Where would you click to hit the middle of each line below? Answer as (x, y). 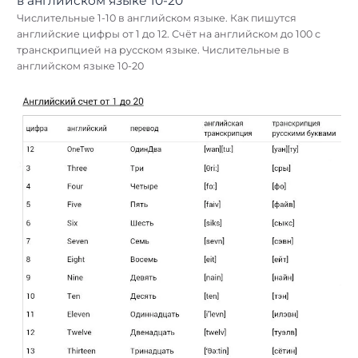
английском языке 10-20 (80, 66)
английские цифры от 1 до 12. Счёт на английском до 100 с (169, 34)
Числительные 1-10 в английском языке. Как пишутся (157, 18)
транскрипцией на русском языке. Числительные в (153, 50)
